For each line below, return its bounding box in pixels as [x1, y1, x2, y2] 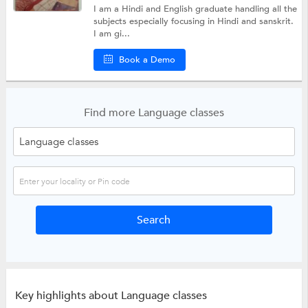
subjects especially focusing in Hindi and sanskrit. [93, 15, 294, 28]
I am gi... [93, 27, 131, 41]
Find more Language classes [83, 105, 224, 121]
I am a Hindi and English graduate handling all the [93, 3, 298, 16]
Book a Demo [119, 54, 176, 67]
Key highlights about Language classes [14, 288, 207, 303]
